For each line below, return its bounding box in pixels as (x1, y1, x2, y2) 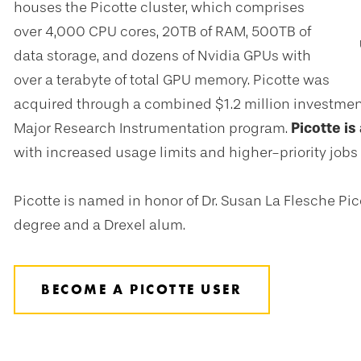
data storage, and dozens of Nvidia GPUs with (14, 47, 311, 64)
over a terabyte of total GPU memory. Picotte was (14, 71, 330, 89)
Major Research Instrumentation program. (14, 119, 291, 137)
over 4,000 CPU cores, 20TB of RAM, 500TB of (14, 23, 311, 40)
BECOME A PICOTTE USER (41, 280, 243, 298)
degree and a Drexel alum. (14, 216, 185, 234)
